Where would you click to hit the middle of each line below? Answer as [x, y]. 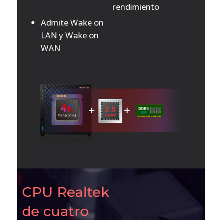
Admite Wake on [72, 23]
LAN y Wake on [69, 35]
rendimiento [136, 7]
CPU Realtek [66, 192]
